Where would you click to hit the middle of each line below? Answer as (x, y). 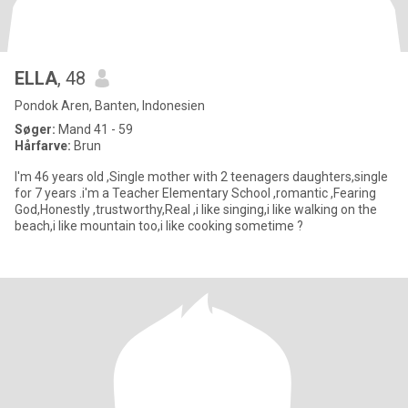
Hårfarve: (43, 146)
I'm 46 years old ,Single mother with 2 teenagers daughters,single (201, 177)
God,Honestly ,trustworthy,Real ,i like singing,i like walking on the (196, 209)
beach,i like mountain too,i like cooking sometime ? (159, 226)
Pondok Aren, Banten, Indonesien (110, 106)
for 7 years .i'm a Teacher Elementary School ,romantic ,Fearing (195, 193)
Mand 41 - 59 (94, 129)
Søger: (35, 129)
